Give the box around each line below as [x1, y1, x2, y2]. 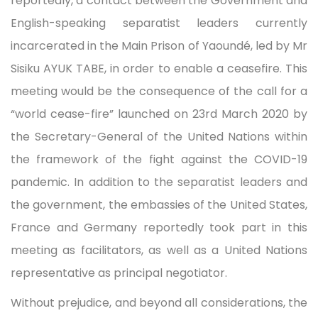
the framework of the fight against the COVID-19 [11, 150, 307, 168]
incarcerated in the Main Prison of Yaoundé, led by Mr [11, 37, 307, 54]
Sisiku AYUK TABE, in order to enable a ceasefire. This [11, 60, 307, 77]
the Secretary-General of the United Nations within [11, 128, 307, 145]
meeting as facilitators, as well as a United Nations [11, 241, 307, 258]
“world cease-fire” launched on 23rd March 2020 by [11, 105, 307, 122]
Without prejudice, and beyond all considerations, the [11, 294, 307, 311]
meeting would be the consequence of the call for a [11, 82, 307, 99]
